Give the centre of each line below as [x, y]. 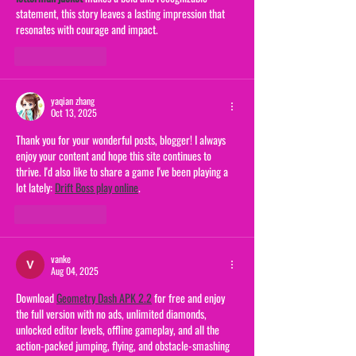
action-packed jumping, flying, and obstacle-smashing [124, 346]
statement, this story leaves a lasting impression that [122, 14]
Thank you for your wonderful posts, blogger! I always [122, 140]
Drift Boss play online [97, 188]
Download [36, 298]
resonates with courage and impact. [87, 29]
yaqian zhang [73, 101]
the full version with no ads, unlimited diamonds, [112, 314]
